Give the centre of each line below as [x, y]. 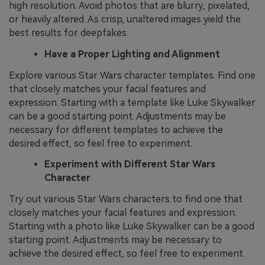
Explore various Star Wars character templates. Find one [132, 75]
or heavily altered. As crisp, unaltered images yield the [125, 19]
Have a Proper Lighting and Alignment [132, 54]
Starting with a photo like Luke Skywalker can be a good [132, 227]
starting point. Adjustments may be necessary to [115, 240]
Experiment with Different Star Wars [130, 164]
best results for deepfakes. [69, 33]
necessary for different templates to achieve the [116, 130]
